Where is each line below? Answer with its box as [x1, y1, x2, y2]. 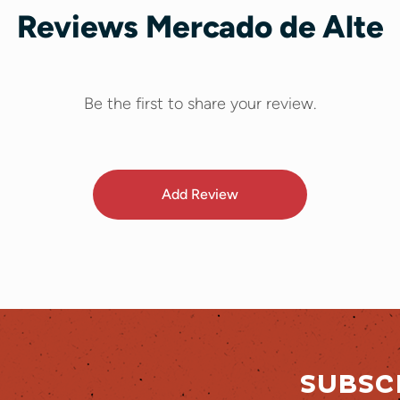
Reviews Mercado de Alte [16, 7, 384, 46]
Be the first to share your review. [84, 93, 316, 113]
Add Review [162, 185, 238, 203]
